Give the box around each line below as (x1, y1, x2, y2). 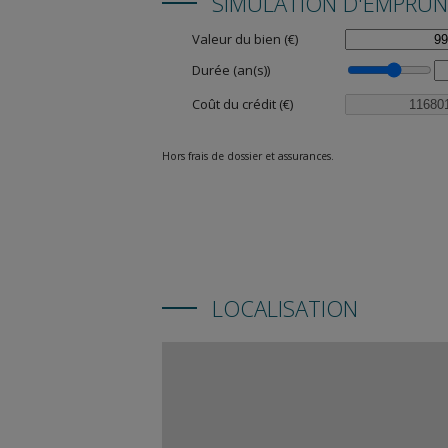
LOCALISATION (212, 293, 358, 323)
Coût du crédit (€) (192, 95, 293, 113)
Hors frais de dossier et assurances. (162, 149, 334, 163)
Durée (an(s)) (192, 61, 270, 79)
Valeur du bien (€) (192, 30, 298, 48)
